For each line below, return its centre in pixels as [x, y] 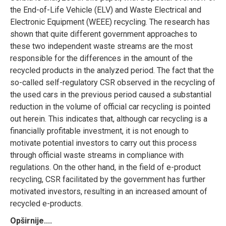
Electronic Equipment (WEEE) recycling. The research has [110, 22]
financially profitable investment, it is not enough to [99, 131]
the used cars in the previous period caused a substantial [111, 94]
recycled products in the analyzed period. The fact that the [112, 70]
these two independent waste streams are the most [101, 46]
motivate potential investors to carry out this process [103, 143]
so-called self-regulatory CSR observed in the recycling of [113, 82]
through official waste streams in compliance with [97, 155]
